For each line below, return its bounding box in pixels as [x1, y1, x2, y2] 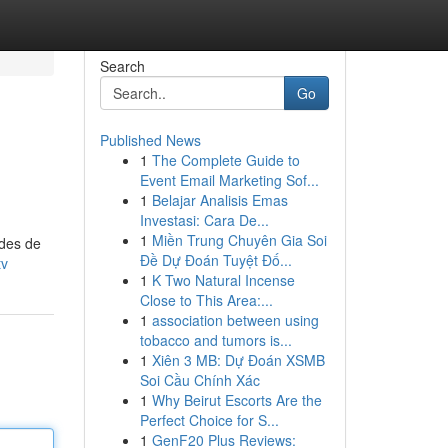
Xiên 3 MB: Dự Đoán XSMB [151, 350, 325, 370]
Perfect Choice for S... [139, 410, 279, 430]
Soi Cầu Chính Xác [139, 370, 260, 390]
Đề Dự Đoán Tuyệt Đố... [139, 250, 292, 270]
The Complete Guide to [151, 150, 300, 170]
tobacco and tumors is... [139, 330, 292, 350]
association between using [151, 310, 319, 330]
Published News [99, 130, 201, 150]
